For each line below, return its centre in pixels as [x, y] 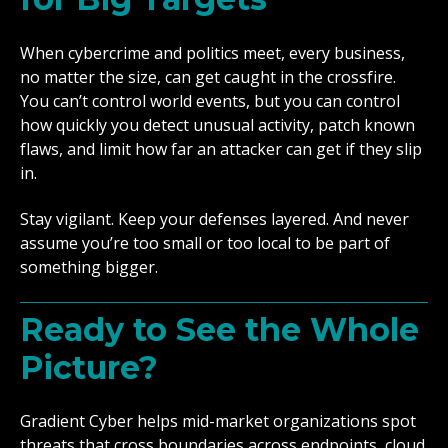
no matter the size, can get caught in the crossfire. [208, 76]
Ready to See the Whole [219, 329]
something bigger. [89, 267]
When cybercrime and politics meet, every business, [212, 52]
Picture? [89, 367]
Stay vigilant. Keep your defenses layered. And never [214, 219]
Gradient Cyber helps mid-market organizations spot [218, 420]
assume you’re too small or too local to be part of [205, 243]
